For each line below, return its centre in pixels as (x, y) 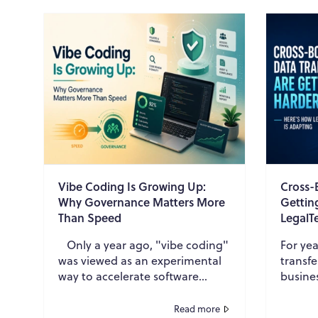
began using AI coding (118, 307)
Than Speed (90, 217)
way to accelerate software (128, 276)
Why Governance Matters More (142, 202)
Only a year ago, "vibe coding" (143, 245)
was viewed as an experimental (140, 260)
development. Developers (126, 291)
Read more (197, 308)
